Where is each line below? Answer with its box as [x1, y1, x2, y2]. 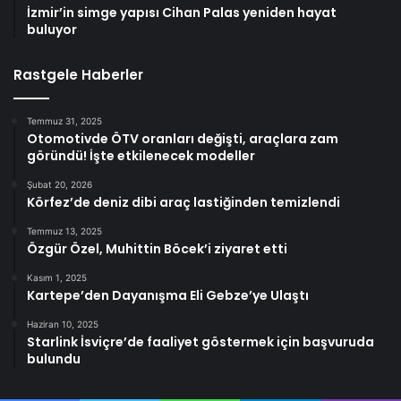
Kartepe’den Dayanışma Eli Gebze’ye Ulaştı [27, 286, 309, 304]
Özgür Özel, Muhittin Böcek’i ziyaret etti [27, 239, 287, 258]
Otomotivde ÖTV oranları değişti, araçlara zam [27, 129, 338, 148]
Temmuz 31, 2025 [27, 115, 102, 126]
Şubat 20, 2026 [27, 178, 92, 190]
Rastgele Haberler [13, 64, 143, 84]
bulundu [27, 349, 81, 368]
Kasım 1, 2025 [27, 271, 87, 283]
